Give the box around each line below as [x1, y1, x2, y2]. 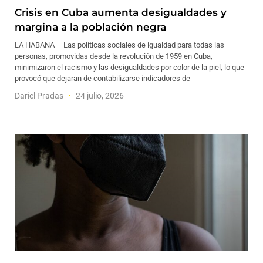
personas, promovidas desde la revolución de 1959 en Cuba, [15, 52, 213, 60]
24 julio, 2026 [74, 91, 124, 100]
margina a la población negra [15, 21, 166, 33]
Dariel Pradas [15, 91, 65, 100]
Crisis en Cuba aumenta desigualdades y [15, 6, 227, 18]
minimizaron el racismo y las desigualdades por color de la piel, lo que [15, 63, 244, 72]
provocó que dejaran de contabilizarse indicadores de [15, 74, 190, 83]
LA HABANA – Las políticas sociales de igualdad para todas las [15, 41, 224, 49]
